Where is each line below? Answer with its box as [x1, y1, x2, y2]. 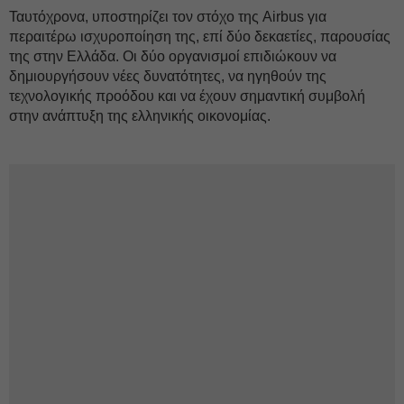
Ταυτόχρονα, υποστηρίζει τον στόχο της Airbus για [9, 9, 326, 24]
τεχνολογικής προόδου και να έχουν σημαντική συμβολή [9, 88, 365, 104]
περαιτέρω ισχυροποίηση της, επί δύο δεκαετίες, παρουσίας [9, 29, 390, 44]
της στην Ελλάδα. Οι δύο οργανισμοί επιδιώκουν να [9, 49, 336, 64]
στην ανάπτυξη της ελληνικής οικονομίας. [9, 108, 271, 124]
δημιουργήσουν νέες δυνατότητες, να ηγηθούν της [9, 69, 326, 84]
